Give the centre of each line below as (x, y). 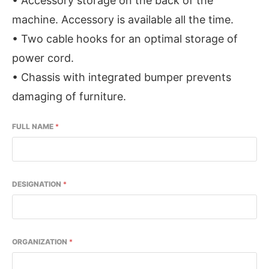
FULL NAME (34, 126)
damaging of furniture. (69, 96)
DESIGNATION (38, 184)
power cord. (43, 58)
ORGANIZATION (41, 241)
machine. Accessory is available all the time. (123, 19)
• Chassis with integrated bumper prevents (122, 77)
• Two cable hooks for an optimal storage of (125, 38)
